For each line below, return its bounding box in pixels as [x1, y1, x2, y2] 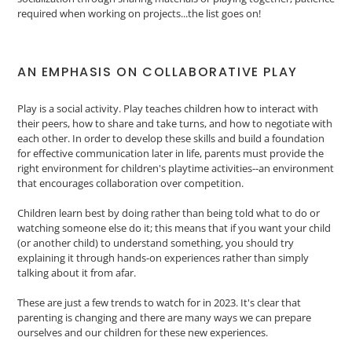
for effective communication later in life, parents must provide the [17, 145, 324, 160]
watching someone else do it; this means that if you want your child [17, 221, 331, 236]
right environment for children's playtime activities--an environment [17, 160, 334, 175]
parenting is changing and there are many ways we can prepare [17, 310, 311, 325]
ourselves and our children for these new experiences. [17, 325, 268, 340]
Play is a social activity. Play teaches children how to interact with [17, 101, 318, 115]
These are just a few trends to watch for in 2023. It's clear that [17, 295, 301, 310]
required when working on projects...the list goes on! [17, 6, 263, 21]
